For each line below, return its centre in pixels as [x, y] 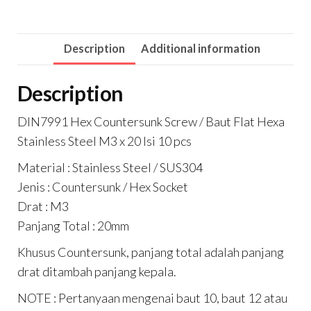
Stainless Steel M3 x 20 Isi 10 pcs [104, 141]
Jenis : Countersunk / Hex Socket [103, 186]
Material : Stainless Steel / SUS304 [110, 167]
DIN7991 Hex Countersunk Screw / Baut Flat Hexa [151, 121]
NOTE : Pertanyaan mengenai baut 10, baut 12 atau [152, 297]
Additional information [200, 48]
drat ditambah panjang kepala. [97, 271]
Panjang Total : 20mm [73, 225]
